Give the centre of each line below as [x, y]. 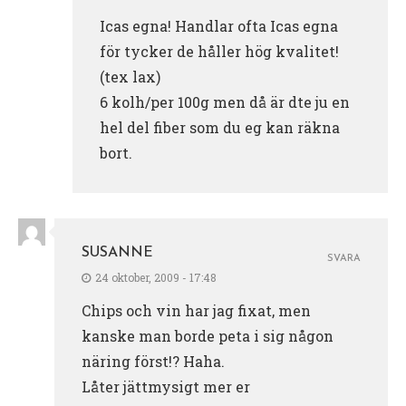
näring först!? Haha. [153, 361]
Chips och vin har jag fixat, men [196, 310]
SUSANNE [117, 252]
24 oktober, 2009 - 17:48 [156, 277]
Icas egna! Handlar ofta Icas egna [219, 25]
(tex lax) [130, 76]
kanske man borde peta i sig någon [208, 335]
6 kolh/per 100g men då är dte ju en [225, 101]
